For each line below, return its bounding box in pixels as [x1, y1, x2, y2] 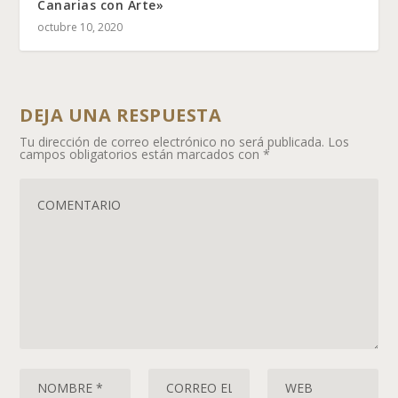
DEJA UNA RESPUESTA [20, 103, 222, 128]
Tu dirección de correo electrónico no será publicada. [20, 133, 325, 151]
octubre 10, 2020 [37, 20, 123, 36]
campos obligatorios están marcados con [20, 146, 264, 163]
